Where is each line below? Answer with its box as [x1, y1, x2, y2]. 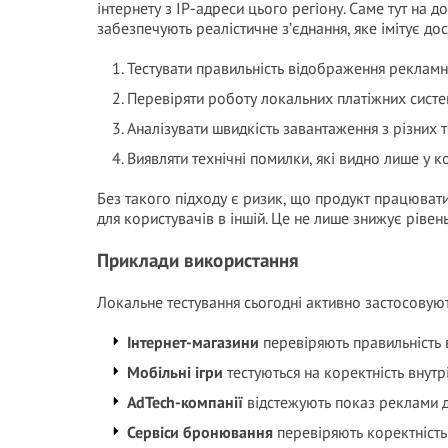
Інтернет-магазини [127, 332, 259, 352]
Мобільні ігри [127, 362, 223, 382]
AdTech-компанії [127, 392, 243, 412]
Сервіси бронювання [127, 422, 273, 442]
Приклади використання [97, 248, 299, 272]
